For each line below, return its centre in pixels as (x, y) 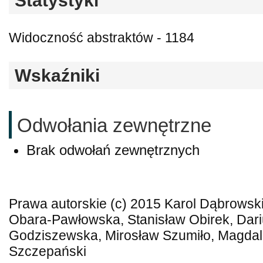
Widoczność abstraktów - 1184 (102, 38)
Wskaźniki (57, 76)
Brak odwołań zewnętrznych (113, 150)
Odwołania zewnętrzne (114, 125)
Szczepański (48, 251)
